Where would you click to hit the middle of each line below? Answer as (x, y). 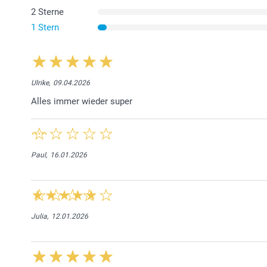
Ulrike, (41, 83)
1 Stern (45, 28)
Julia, (40, 217)
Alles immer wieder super (82, 102)
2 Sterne (47, 12)
